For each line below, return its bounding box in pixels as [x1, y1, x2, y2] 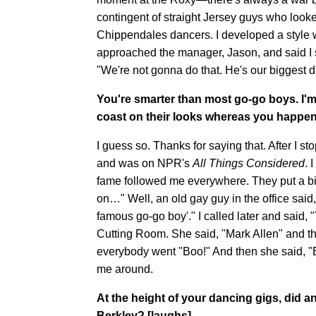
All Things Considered [193, 157, 305, 169]
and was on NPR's [97, 157, 193, 169]
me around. [97, 262, 153, 275]
